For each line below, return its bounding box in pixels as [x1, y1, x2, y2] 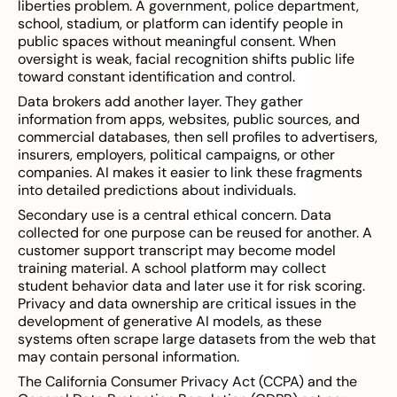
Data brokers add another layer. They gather [18, 92, 303, 112]
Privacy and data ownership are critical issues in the [18, 294, 356, 314]
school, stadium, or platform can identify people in [18, 14, 343, 34]
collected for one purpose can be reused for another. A [18, 223, 372, 243]
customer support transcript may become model [18, 241, 336, 261]
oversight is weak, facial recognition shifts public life [18, 50, 354, 69]
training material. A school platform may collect [18, 259, 326, 278]
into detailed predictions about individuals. [18, 181, 296, 200]
